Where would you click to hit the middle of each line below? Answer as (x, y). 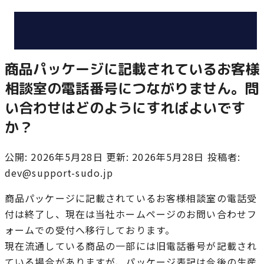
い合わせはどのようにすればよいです (125, 108)
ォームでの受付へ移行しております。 (90, 230)
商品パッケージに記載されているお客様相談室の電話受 (131, 198)
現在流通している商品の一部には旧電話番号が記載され (131, 245)
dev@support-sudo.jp (59, 172)
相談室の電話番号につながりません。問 (132, 88)
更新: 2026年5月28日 (156, 156)
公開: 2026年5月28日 (55, 156)
